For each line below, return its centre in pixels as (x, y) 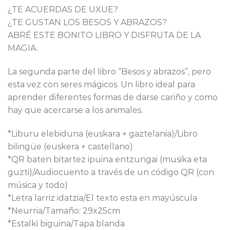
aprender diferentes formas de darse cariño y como (113, 98)
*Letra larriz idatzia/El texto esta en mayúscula (102, 198)
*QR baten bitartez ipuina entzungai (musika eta (107, 159)
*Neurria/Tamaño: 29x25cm (64, 210)
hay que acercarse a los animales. (75, 110)
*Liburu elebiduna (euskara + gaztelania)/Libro (103, 133)
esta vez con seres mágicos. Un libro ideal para (101, 85)
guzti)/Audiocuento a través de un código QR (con (111, 172)
